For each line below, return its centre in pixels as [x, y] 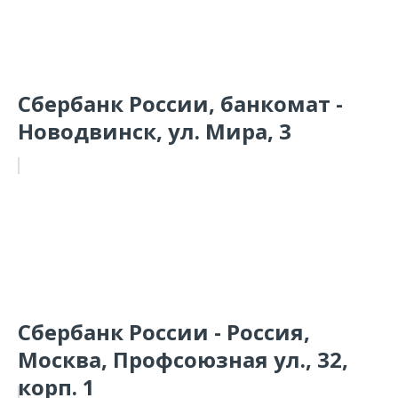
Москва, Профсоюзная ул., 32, [183, 359]
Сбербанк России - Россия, [164, 332]
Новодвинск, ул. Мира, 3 [155, 131]
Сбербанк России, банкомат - [180, 103]
